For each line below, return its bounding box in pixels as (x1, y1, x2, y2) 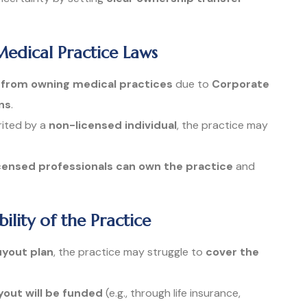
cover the (206, 244, 259, 259)
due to (173, 76, 212, 91)
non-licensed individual (49, 117, 177, 132)
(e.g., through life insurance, (103, 285, 241, 300)
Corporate (212, 76, 269, 91)
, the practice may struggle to (53, 244, 206, 259)
